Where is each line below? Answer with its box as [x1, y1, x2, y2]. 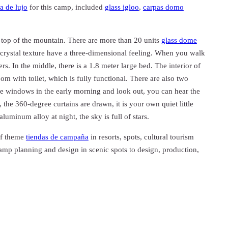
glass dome [161, 36, 197, 45]
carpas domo [142, 3, 184, 12]
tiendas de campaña [25, 133, 89, 141]
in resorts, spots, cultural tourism [88, 133, 194, 141]
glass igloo [104, 3, 139, 12]
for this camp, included [27, 3, 105, 12]
